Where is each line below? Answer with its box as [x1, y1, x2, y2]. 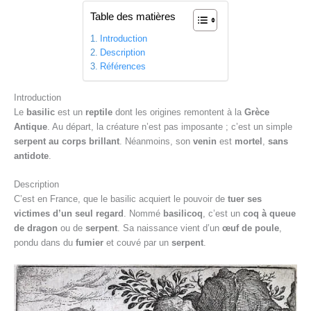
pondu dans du [14, 237, 76, 249]
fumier [76, 237, 103, 249]
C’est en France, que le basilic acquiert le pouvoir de [14, 194, 228, 205]
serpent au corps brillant [14, 135, 119, 146]
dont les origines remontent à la [112, 106, 244, 117]
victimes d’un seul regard [14, 208, 124, 219]
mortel [235, 135, 262, 146]
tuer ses [228, 194, 262, 205]
